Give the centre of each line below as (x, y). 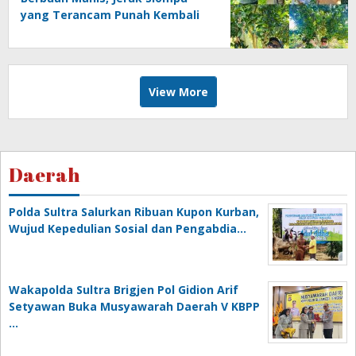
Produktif (48, 31)
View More (178, 91)
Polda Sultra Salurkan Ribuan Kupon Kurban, (134, 211)
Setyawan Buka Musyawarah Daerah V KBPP (134, 306)
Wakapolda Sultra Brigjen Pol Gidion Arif (124, 289)
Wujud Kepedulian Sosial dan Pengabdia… (128, 228)
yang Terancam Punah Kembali (110, 14)
